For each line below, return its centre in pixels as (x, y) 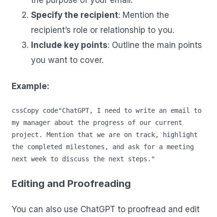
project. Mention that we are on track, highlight (105, 135)
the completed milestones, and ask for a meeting (103, 147)
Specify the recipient (75, 15)
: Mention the (144, 15)
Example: (31, 86)
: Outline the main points (155, 45)
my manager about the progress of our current (97, 123)
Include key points (69, 45)
